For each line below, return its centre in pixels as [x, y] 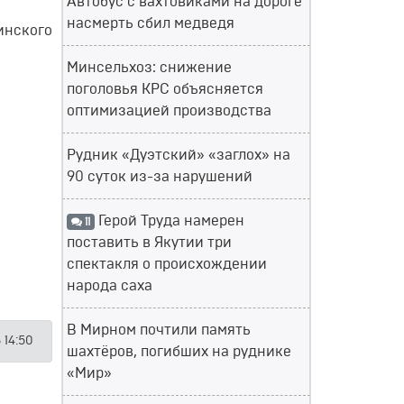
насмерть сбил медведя [151, 23]
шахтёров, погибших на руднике [179, 352]
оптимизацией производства [169, 111]
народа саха [110, 286]
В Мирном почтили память [159, 330]
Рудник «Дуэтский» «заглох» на [179, 155]
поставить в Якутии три [149, 243]
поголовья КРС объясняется [165, 89]
